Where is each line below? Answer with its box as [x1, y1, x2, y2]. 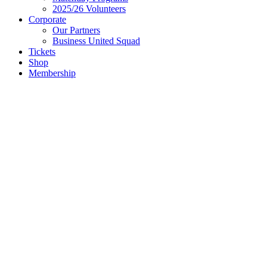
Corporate [29, 14, 66, 24]
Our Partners [52, 25, 100, 35]
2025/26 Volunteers [52, 4, 126, 14]
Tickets [29, 46, 55, 57]
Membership [29, 68, 76, 78]
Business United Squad [52, 36, 140, 46]
